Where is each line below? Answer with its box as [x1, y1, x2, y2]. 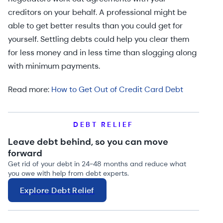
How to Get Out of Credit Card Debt [51, 84, 183, 95]
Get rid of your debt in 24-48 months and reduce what [8, 159, 186, 168]
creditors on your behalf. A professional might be [8, 7, 187, 17]
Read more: [8, 84, 51, 95]
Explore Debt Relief [20, 185, 95, 196]
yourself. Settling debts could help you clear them [8, 34, 189, 44]
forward [8, 147, 42, 159]
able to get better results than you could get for [8, 20, 183, 31]
